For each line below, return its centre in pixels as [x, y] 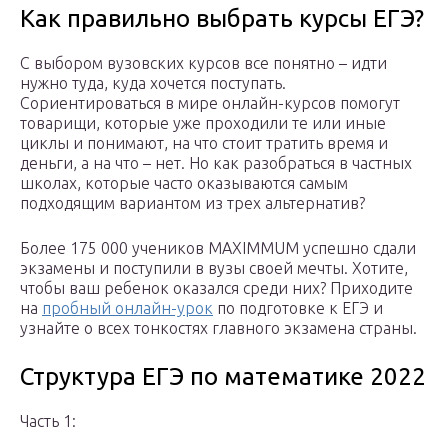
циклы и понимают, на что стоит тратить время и [204, 143]
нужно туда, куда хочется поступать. [153, 83]
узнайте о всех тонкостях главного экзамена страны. [218, 328]
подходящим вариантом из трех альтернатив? [192, 203]
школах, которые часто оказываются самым [184, 183]
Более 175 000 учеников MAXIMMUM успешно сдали [218, 248]
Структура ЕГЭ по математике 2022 [223, 377]
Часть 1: [48, 421]
